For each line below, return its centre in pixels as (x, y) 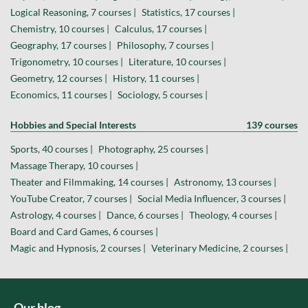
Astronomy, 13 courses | (225, 182)
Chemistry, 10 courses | (60, 29)
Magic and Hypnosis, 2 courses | (78, 248)
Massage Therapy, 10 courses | (74, 166)
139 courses (272, 125)
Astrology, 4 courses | (56, 215)
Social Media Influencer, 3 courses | (212, 199)
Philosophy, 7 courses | (165, 45)
